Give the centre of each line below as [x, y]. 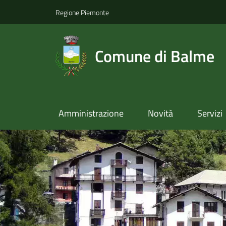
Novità [160, 114]
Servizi [210, 114]
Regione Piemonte [82, 12]
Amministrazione [91, 114]
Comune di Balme [154, 56]
